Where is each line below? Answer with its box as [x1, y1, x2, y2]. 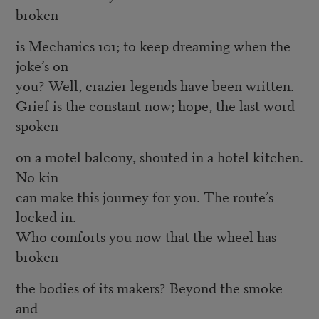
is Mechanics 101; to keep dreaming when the [15, 35, 291, 56]
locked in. [15, 206, 76, 227]
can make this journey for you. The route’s [15, 186, 273, 207]
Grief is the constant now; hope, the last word [15, 95, 295, 116]
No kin [15, 166, 58, 187]
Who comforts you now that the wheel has [15, 226, 276, 247]
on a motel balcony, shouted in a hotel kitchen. [15, 146, 303, 167]
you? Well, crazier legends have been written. [15, 75, 294, 96]
